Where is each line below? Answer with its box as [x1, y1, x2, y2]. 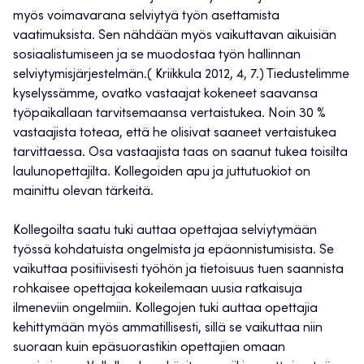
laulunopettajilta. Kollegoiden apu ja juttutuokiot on [13, 166, 310, 180]
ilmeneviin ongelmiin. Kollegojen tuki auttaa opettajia [13, 302, 318, 316]
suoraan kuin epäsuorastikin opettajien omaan [13, 341, 285, 355]
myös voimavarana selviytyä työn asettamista [13, 10, 279, 24]
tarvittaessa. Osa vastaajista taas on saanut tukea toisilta [13, 146, 348, 160]
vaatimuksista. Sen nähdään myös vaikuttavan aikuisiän [13, 29, 336, 43]
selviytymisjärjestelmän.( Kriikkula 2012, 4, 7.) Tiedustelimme [13, 68, 349, 82]
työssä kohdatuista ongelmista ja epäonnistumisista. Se [13, 244, 334, 258]
